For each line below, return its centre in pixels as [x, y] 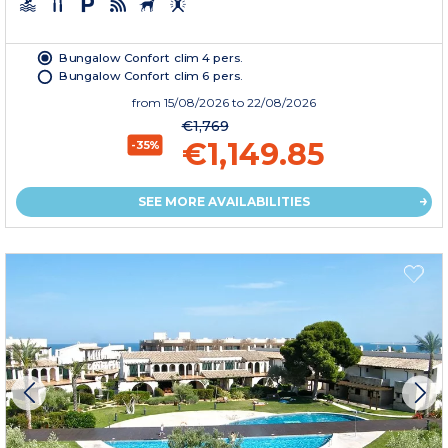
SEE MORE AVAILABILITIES [224, 202]
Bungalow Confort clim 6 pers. [151, 76]
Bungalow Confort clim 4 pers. [151, 57]
